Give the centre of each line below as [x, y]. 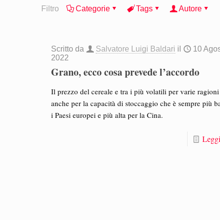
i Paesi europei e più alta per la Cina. [107, 115]
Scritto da [69, 49]
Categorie [93, 9]
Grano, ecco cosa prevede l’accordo [125, 72]
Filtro [50, 9]
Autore [190, 9]
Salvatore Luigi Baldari [136, 49]
